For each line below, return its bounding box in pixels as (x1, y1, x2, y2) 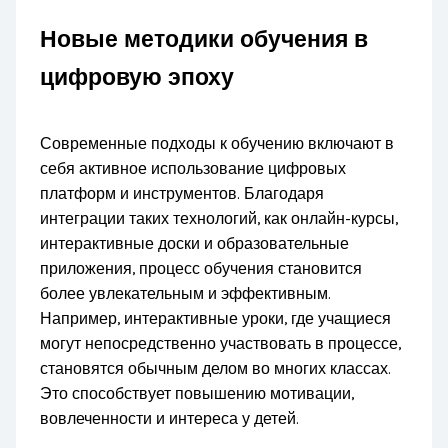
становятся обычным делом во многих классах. (40, 359, 392, 378)
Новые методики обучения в (40, 25, 369, 53)
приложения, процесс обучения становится (40, 259, 363, 278)
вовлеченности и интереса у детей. (40, 409, 300, 428)
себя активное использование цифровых (40, 159, 347, 178)
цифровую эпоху (40, 63, 235, 91)
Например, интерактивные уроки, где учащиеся (40, 309, 392, 328)
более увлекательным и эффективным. (40, 284, 332, 303)
